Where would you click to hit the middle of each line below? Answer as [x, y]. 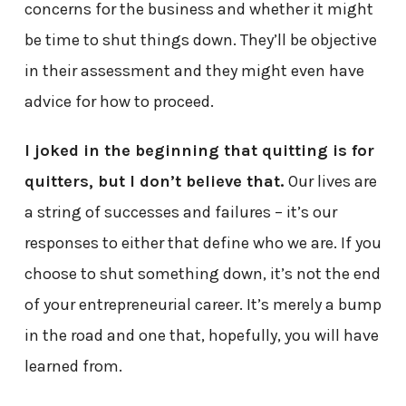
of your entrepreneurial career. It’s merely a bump [203, 304]
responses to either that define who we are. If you [203, 242]
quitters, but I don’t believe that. [154, 181]
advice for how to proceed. [119, 101]
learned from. [73, 366]
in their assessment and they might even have [194, 70]
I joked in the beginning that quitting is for [199, 150]
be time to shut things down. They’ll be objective [200, 39]
